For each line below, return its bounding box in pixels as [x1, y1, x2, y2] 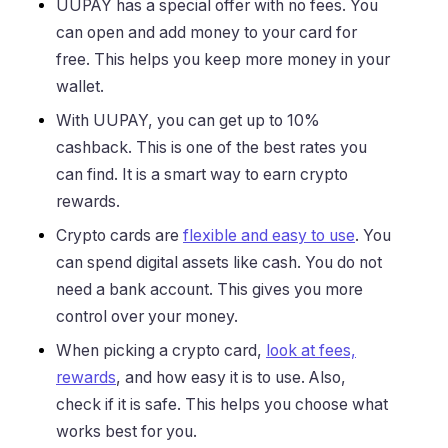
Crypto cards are [56, 226, 183, 246]
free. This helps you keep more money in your [56, 50, 390, 70]
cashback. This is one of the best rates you [56, 138, 367, 158]
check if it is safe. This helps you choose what [56, 395, 388, 415]
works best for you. [56, 422, 197, 442]
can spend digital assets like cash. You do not [56, 253, 382, 273]
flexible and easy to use [183, 226, 355, 246]
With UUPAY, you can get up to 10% [56, 111, 320, 131]
